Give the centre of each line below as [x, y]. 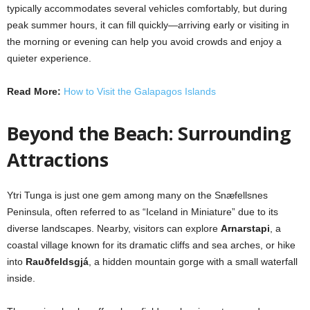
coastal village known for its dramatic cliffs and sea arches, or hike [151, 245]
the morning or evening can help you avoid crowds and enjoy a [144, 41]
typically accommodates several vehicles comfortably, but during [147, 8]
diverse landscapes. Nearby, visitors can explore [114, 228]
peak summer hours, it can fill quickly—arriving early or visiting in [148, 25]
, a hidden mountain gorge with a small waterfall [193, 261]
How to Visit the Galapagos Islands [140, 91]
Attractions [58, 159]
